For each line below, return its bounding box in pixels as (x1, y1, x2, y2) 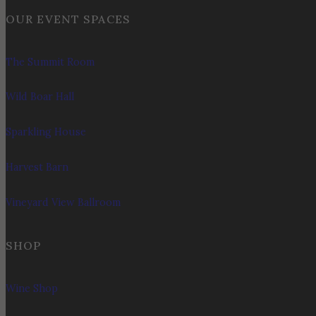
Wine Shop (6, 282, 58, 296)
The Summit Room (6, 55, 95, 68)
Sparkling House (6, 126, 86, 139)
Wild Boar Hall (6, 90, 74, 104)
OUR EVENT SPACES (6, 11, 130, 26)
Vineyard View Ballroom (6, 195, 121, 209)
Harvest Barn (6, 161, 68, 174)
